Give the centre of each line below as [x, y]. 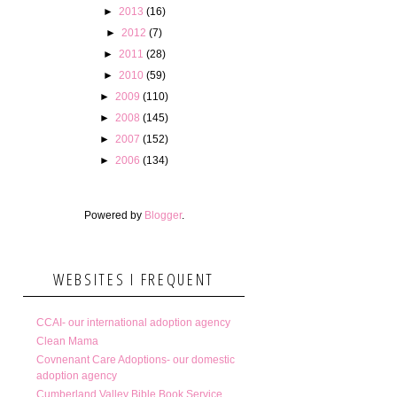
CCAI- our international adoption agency [133, 322]
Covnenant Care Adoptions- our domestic [136, 359]
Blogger [163, 215]
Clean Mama [67, 341]
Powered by [114, 215]
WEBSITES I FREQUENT [134, 279]
